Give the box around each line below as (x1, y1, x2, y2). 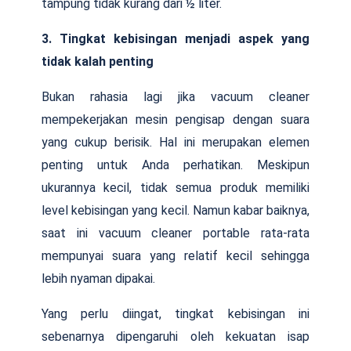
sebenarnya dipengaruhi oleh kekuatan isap (42, 328, 309, 344)
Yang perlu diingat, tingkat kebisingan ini (42, 306, 309, 321)
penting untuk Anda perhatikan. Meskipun (42, 157, 309, 172)
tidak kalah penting (42, 53, 154, 69)
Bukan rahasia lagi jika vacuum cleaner (42, 89, 309, 104)
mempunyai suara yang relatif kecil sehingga (42, 248, 309, 263)
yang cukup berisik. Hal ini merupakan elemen (42, 134, 309, 150)
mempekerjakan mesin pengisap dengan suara (42, 111, 309, 127)
